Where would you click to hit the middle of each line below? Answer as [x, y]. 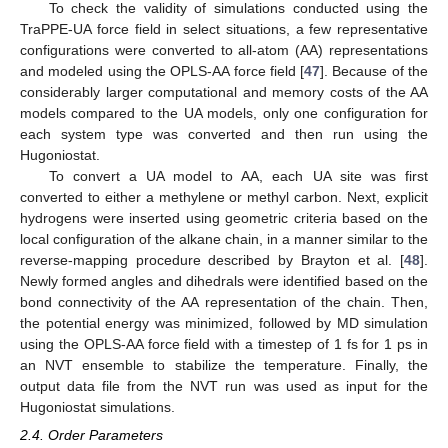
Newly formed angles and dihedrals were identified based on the [224, 281]
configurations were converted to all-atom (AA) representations [224, 50]
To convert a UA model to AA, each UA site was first [238, 176]
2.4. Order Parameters [91, 435]
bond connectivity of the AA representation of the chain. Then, [224, 302]
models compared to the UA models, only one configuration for [224, 113]
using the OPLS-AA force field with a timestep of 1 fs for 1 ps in [224, 344]
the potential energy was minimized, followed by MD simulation [224, 323]
